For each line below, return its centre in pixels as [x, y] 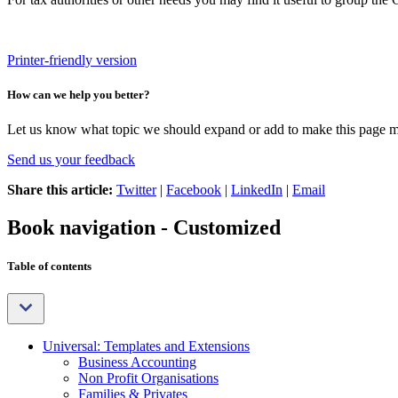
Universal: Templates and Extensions [146, 346]
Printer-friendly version [72, 60]
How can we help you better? [79, 94]
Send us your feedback [71, 160]
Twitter [136, 190]
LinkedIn [257, 190]
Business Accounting [137, 362]
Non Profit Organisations [148, 378]
